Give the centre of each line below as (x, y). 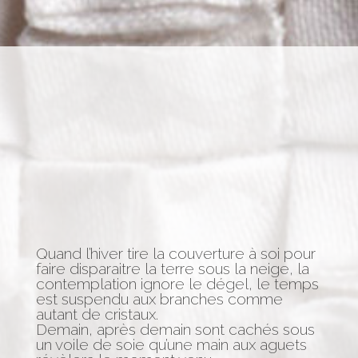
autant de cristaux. (97, 314)
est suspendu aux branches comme (159, 298)
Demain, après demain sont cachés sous (175, 329)
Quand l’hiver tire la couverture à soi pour (175, 253)
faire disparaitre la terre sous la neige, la (172, 268)
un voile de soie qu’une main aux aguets (171, 344)
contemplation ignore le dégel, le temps (177, 283)
